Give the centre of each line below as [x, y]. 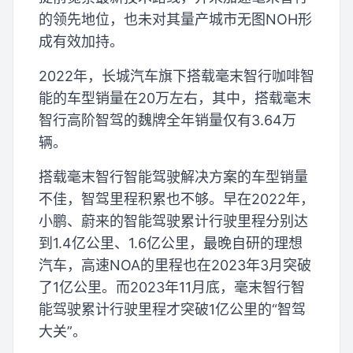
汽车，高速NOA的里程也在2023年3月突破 [175, 265]
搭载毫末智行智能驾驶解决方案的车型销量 [173, 176]
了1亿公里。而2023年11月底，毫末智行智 [172, 287]
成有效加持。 [81, 41]
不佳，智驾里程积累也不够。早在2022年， [176, 199]
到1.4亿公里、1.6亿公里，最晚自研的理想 [171, 243]
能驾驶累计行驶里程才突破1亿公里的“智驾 [172, 309]
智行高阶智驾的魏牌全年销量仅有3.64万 [167, 120]
